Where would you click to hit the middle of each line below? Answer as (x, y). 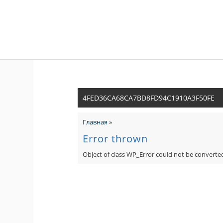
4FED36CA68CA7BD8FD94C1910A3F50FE (148, 98)
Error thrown (115, 139)
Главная (95, 122)
